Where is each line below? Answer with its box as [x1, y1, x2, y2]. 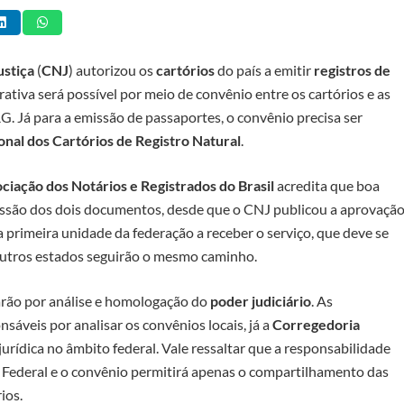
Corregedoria [272, 315, 360, 333]
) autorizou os [69, 60, 156, 78]
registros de [314, 60, 390, 78]
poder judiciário [210, 291, 311, 309]
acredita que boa [274, 176, 380, 194]
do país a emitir [215, 60, 314, 78]
